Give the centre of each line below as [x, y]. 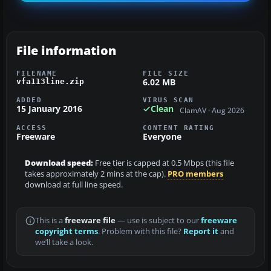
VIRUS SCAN [168, 100]
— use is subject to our [158, 220]
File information [66, 51]
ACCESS [32, 127]
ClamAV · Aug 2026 [212, 110]
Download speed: [59, 163]
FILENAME [37, 73]
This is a [50, 220]
